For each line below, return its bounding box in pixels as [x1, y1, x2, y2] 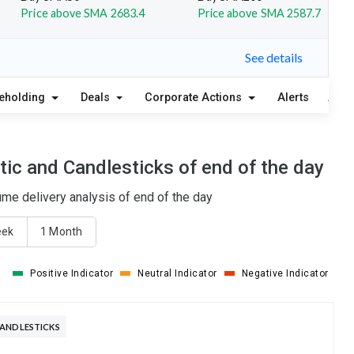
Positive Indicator [30, 267, 114, 279]
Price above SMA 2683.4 [21, 6, 145, 20]
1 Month [40, 225, 82, 239]
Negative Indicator [241, 267, 329, 279]
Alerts [277, 90, 309, 104]
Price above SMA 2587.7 [197, 6, 322, 20]
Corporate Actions [145, 90, 246, 104]
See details [245, 49, 303, 65]
